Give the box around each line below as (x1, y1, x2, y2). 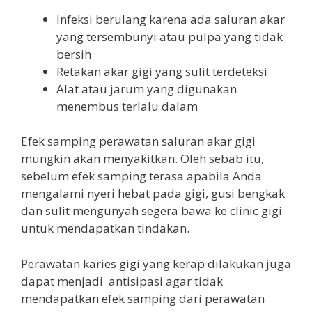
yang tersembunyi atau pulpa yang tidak (56, 28, 283, 45)
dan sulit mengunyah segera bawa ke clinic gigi (21, 203, 282, 219)
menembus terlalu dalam (56, 97, 198, 114)
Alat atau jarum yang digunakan (56, 80, 237, 97)
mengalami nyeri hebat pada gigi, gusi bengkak (21, 185, 285, 201)
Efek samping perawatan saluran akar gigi (21, 133, 256, 149)
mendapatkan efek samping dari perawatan (21, 290, 265, 306)
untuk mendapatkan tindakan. (21, 220, 189, 236)
